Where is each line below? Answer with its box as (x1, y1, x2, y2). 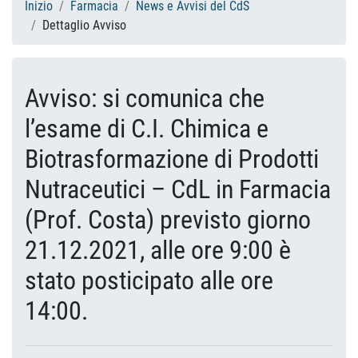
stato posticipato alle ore (25, 265, 273, 296)
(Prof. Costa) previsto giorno (25, 205, 311, 235)
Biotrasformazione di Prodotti (25, 144, 319, 174)
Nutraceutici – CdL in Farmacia (25, 174, 331, 205)
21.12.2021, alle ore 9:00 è (25, 235, 291, 265)
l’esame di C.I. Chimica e (25, 113, 268, 144)
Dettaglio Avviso (42, 18, 126, 33)
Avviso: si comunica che (25, 83, 265, 113)
